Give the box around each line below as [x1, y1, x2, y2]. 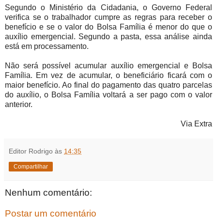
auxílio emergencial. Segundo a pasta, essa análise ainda [5, 32, 212, 41]
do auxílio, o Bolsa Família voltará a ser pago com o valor [5, 90, 212, 99]
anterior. [5, 100, 32, 108]
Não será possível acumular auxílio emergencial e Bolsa [5, 61, 212, 70]
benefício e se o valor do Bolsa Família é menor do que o [5, 22, 212, 31]
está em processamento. [5, 42, 89, 50]
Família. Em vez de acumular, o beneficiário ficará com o [5, 71, 212, 79]
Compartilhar [14, 163, 48, 170]
